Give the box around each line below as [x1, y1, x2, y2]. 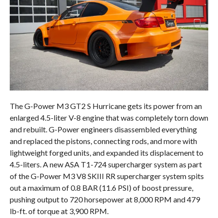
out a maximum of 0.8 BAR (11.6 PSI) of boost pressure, [9, 183, 193, 193]
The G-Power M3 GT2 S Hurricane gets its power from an [9, 101, 202, 111]
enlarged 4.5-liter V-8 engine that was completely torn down [9, 113, 208, 123]
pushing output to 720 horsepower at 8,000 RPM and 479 [9, 195, 200, 204]
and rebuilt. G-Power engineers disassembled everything [9, 125, 197, 134]
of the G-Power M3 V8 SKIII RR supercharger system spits [9, 171, 204, 181]
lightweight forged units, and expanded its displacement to [9, 148, 203, 158]
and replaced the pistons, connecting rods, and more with [9, 136, 197, 146]
